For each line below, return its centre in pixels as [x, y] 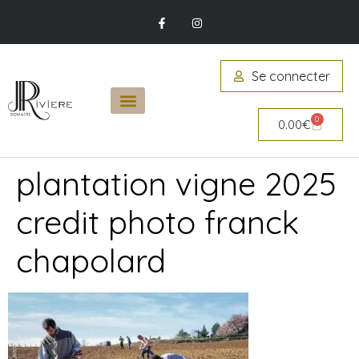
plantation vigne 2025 [176, 184]
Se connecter [290, 76]
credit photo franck [157, 222]
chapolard [91, 260]
